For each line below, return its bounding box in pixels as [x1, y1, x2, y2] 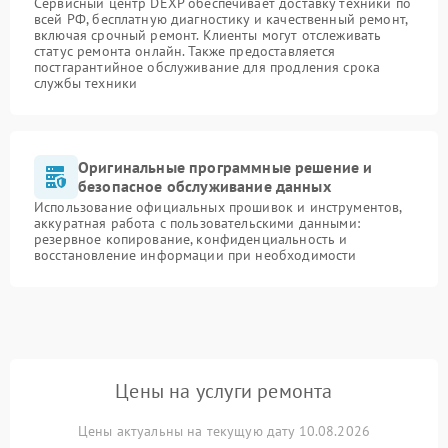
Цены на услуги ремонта [115, 377, 333, 404]
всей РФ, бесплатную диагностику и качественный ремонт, [34, 9, 408, 28]
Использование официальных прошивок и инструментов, [34, 197, 402, 216]
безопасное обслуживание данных [78, 175, 331, 196]
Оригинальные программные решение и [78, 156, 373, 177]
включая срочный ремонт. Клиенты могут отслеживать [34, 25, 382, 44]
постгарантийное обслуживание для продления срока [34, 57, 381, 76]
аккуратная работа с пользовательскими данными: [34, 213, 360, 232]
